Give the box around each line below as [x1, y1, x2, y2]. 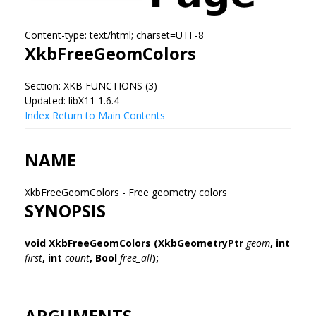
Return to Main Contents [52, 108, 165, 122]
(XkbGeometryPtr [154, 236, 246, 250]
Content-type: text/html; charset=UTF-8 [25, 28, 204, 42]
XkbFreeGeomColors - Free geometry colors [25, 185, 230, 199]
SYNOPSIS [25, 198, 106, 222]
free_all [120, 250, 152, 265]
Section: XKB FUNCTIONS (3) [25, 78, 157, 92]
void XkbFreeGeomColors [25, 236, 151, 250]
